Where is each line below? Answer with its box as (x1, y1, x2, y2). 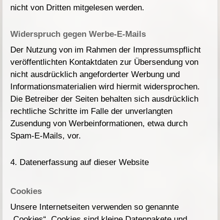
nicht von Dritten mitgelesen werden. (10, 3, 145, 13)
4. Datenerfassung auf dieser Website (10, 158, 149, 167)
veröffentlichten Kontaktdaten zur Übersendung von (10, 57, 199, 67)
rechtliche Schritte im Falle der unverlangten (10, 107, 173, 116)
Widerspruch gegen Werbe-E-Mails (10, 29, 146, 39)
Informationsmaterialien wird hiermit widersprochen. (10, 82, 200, 92)
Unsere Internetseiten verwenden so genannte (10, 202, 179, 212)
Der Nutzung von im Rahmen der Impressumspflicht (10, 45, 201, 55)
